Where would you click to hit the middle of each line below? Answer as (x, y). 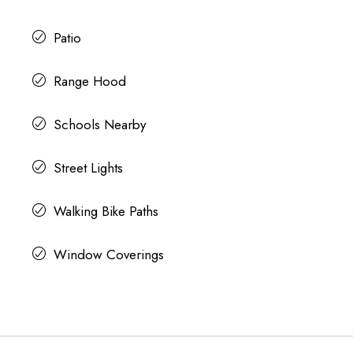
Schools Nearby (99, 124)
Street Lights (88, 167)
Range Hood (89, 81)
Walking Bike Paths (106, 211)
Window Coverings (108, 254)
